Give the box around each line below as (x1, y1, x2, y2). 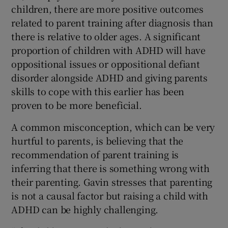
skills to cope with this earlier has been (11, 84, 185, 98)
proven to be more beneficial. (11, 98, 142, 112)
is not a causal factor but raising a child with (11, 189, 209, 203)
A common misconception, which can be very (11, 120, 215, 134)
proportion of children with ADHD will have (11, 43, 206, 57)
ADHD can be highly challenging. (11, 203, 159, 216)
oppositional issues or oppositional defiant (11, 57, 200, 71)
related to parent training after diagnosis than (11, 16, 214, 30)
